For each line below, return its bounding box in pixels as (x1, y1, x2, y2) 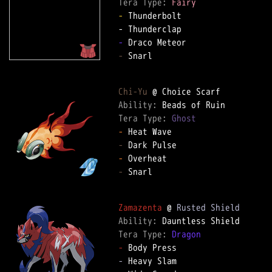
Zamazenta (118, 201, 162, 214)
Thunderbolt (123, 9, 191, 22)
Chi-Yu (118, 85, 148, 98)
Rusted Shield (177, 201, 240, 214)
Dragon (172, 228, 201, 240)
